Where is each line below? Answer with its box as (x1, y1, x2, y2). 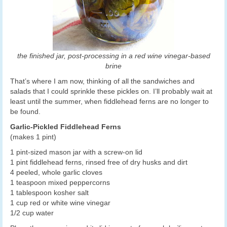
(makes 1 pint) (10, 132, 56, 141)
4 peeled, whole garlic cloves (10, 168, 102, 176)
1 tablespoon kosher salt (10, 188, 89, 197)
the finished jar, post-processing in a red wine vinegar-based (17, 51, 210, 60)
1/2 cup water (10, 208, 54, 217)
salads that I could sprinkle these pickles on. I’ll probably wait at (10, 87, 212, 95)
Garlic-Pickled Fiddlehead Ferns (10, 122, 121, 131)
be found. (10, 107, 41, 116)
